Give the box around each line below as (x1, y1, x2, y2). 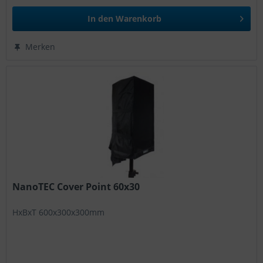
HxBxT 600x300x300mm (12, 207, 105, 218)
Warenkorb (116, 13, 162, 25)
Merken (25, 41, 56, 53)
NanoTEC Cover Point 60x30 (12, 180, 140, 194)
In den (87, 13, 114, 25)
